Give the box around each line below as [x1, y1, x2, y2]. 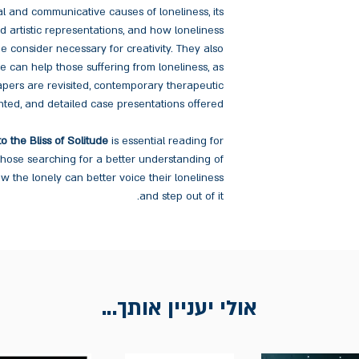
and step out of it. [139, 189, 224, 204]
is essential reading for [108, 134, 224, 148]
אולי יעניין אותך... [102, 294, 257, 323]
